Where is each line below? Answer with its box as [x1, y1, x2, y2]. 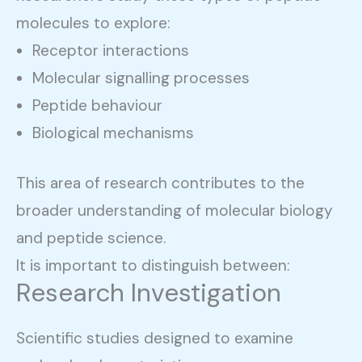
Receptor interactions [32, 40, 189, 61]
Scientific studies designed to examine [16, 328, 293, 349]
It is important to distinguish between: [16, 255, 290, 276]
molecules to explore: [16, 12, 170, 33]
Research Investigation [16, 276, 281, 310]
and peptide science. [16, 228, 166, 249]
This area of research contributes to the [16, 173, 305, 194]
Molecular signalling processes [32, 67, 250, 88]
